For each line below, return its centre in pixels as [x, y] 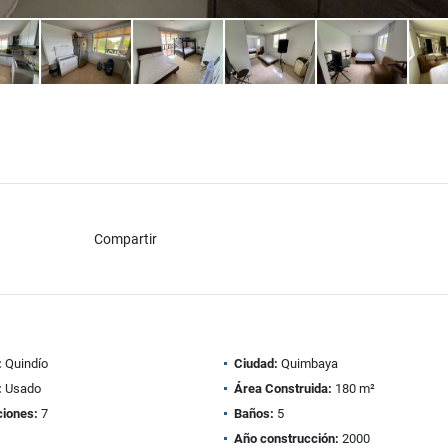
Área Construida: [283, 388]
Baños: [254, 413]
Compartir [125, 238]
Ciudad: [256, 363]
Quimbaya [308, 363]
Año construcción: [286, 438]
